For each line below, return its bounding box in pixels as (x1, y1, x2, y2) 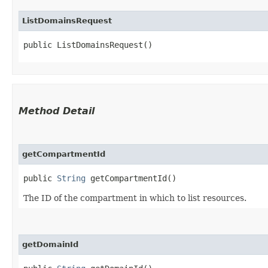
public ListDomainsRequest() (23, 39, 153, 50)
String (57, 173, 86, 183)
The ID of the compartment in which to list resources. (23, 193, 246, 203)
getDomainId (22, 239, 78, 249)
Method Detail (19, 105, 95, 117)
